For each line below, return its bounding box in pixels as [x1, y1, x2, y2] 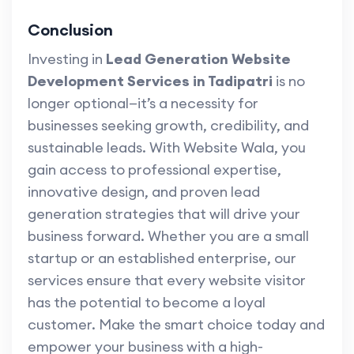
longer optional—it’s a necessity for [28, 94, 258, 113]
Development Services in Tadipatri [28, 72, 273, 91]
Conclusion [28, 20, 113, 40]
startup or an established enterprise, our [28, 249, 296, 268]
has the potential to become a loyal [28, 293, 265, 312]
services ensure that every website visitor [28, 271, 306, 290]
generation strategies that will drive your [28, 205, 300, 224]
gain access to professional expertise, [28, 160, 281, 179]
